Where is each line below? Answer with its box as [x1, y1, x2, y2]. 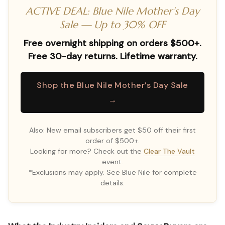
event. [102, 157, 123, 166]
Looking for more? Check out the [30, 146, 144, 156]
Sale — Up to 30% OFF [60, 18, 165, 31]
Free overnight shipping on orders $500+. [24, 37, 201, 49]
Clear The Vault [144, 146, 195, 156]
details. [100, 178, 125, 187]
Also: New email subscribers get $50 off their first [29, 125, 196, 135]
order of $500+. [85, 136, 140, 145]
